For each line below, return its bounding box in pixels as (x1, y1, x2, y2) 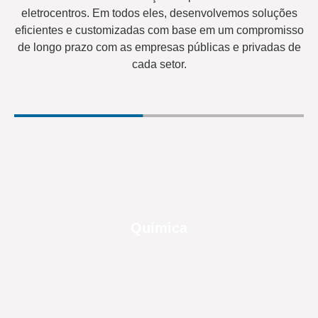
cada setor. (131, 58, 187, 71)
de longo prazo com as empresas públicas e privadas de (17, 41, 301, 54)
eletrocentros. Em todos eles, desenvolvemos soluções (21, 7, 297, 20)
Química (131, 220, 187, 236)
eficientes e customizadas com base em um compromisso (14, 24, 304, 37)
